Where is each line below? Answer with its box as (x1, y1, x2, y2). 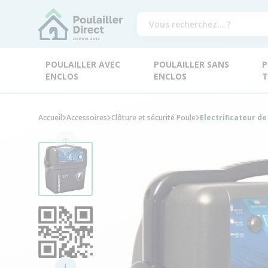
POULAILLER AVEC (45, 59, 120, 70)
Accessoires (66, 112, 107, 123)
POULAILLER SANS (153, 59, 229, 70)
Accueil (38, 112, 62, 123)
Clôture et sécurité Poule (111, 112, 196, 123)
